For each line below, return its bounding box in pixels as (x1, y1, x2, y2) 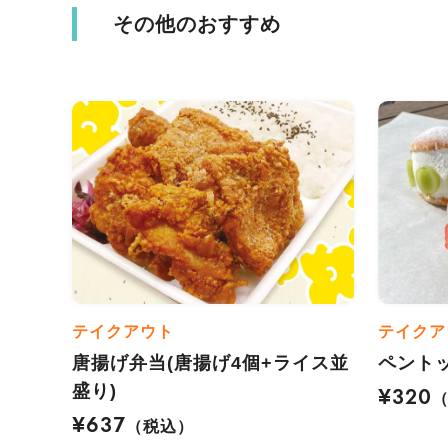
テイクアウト (72, 323, 175, 341)
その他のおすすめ (113, 12, 281, 35)
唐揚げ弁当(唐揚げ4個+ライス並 (72, 352, 350, 373)
